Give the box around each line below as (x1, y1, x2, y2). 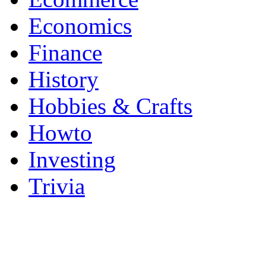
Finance (28, 40, 102, 65)
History (28, 66, 99, 92)
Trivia (28, 173, 85, 199)
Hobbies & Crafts (28, 93, 192, 119)
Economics (28, 13, 132, 39)
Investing (28, 147, 116, 172)
